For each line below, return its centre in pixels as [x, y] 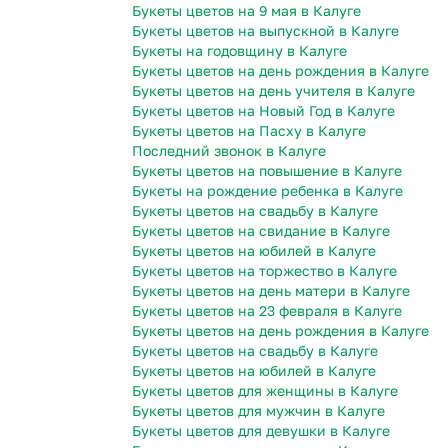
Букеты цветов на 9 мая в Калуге [246, 11]
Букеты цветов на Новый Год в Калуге [263, 111]
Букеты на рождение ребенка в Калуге [267, 191]
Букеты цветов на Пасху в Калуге [249, 131]
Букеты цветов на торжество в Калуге [264, 271]
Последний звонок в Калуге [229, 151]
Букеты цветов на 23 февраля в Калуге [267, 311]
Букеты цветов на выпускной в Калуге [265, 31]
